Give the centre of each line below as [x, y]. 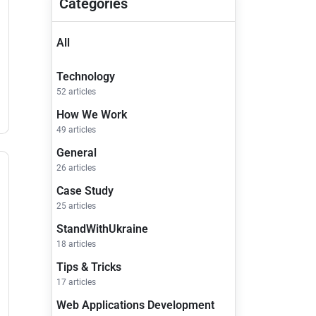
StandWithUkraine [102, 229]
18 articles [76, 244]
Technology [86, 77]
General [77, 153]
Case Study [85, 191]
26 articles [76, 168]
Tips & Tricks [89, 267]
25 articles [76, 206]
